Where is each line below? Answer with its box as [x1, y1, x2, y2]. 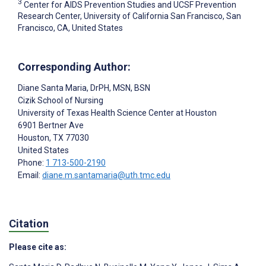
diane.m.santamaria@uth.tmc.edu [42, 170, 170, 180]
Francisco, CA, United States [18, 23, 123, 33]
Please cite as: [9, 242, 66, 252]
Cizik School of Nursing [18, 96, 103, 106]
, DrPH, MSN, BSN [87, 83, 150, 93]
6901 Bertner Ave [18, 121, 84, 131]
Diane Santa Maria [18, 83, 87, 93]
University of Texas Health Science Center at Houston [18, 108, 217, 118]
